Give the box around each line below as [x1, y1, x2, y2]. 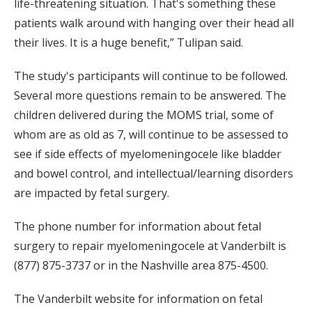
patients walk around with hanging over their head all [14, 15, 294, 31]
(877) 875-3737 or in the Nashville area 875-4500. [14, 258, 268, 274]
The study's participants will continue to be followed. [14, 68, 288, 84]
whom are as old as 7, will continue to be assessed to [14, 127, 288, 143]
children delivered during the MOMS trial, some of [14, 107, 274, 123]
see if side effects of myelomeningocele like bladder [14, 146, 281, 162]
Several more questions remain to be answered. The [14, 88, 286, 104]
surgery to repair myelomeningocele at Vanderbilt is [14, 238, 286, 254]
